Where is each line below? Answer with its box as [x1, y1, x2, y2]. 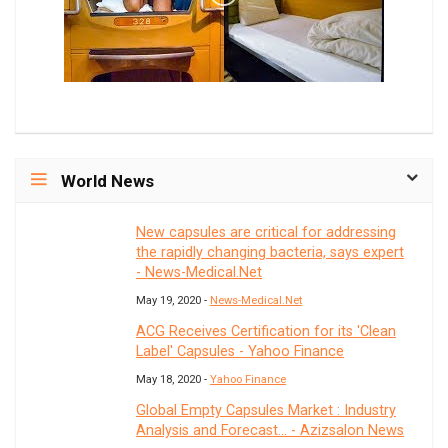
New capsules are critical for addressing [136, 224, 396, 242]
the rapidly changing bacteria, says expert [136, 244, 404, 262]
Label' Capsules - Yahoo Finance [136, 343, 344, 361]
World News [61, 171, 154, 192]
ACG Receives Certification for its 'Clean [136, 323, 396, 341]
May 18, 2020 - [136, 373, 210, 387]
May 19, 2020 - [136, 294, 210, 308]
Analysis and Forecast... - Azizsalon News [136, 422, 404, 440]
